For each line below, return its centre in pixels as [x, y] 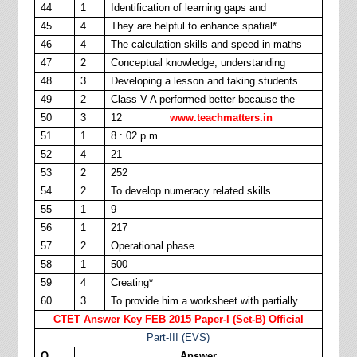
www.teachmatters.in [221, 118]
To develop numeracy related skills [190, 191]
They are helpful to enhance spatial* [193, 26]
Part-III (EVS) [178, 337]
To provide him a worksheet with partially [204, 301]
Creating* [131, 282]
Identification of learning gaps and [188, 8]
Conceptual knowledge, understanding [198, 63]
